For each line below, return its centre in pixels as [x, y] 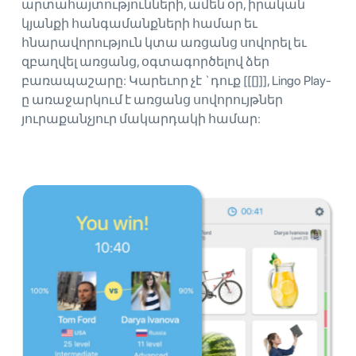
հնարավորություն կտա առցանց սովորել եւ [164, 42]
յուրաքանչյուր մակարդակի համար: [141, 118]
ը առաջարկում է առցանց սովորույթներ [152, 99]
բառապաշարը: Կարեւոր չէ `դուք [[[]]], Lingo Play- [176, 80]
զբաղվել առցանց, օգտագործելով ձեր [145, 61]
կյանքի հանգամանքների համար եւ [139, 23]
